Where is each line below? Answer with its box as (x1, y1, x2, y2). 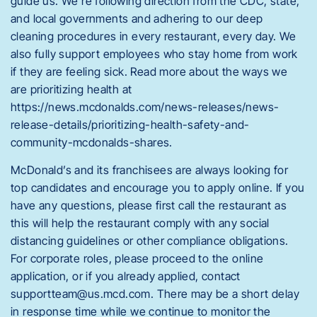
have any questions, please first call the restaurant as (11, 198, 287, 213)
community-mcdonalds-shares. (11, 134, 173, 149)
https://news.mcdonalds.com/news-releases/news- (11, 99, 279, 114)
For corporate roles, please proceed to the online (11, 251, 264, 266)
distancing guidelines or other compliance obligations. (11, 234, 289, 248)
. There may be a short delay (150, 287, 300, 301)
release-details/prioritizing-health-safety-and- (11, 117, 250, 132)
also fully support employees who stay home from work (11, 46, 298, 61)
